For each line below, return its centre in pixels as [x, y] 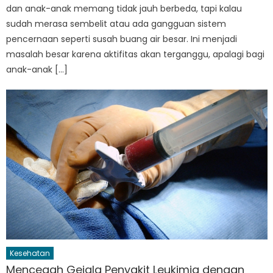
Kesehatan [30, 253]
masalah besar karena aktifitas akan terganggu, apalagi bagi [136, 54]
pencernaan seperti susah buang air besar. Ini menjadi [122, 39]
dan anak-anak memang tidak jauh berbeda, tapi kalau [124, 8]
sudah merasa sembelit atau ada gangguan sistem [116, 23]
